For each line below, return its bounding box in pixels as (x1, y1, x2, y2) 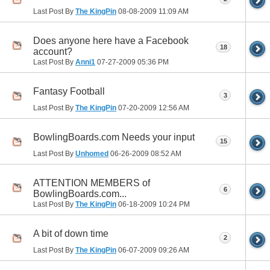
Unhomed (75, 149, 108, 158)
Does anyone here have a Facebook (33, 35, 189, 46)
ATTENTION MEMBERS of (33, 178, 150, 189)
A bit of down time (33, 228, 108, 239)
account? (33, 46, 72, 57)
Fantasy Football (33, 86, 105, 97)
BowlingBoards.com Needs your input (33, 132, 195, 143)
